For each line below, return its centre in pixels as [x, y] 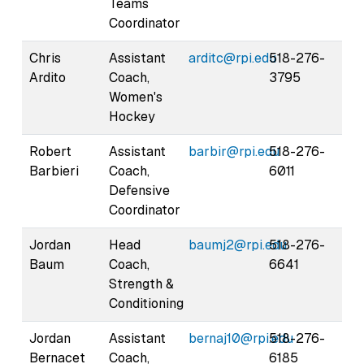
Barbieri [54, 171]
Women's [136, 97]
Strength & [141, 284]
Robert [50, 151]
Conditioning [146, 303]
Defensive [139, 190]
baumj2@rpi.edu [238, 245]
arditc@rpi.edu [232, 58]
